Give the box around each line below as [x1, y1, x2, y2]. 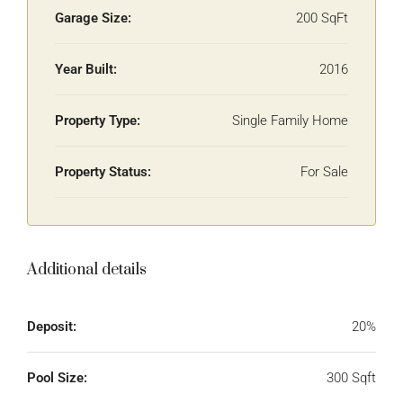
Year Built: [55, 61, 117, 77]
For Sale [300, 164, 348, 180]
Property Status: [55, 164, 151, 180]
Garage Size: [55, 10, 131, 26]
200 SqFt [296, 10, 348, 26]
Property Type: [55, 112, 140, 129]
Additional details [27, 260, 147, 280]
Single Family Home [232, 112, 348, 129]
